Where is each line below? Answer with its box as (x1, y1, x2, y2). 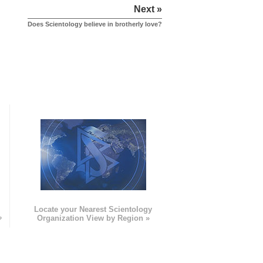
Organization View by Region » (36, 214, 150, 223)
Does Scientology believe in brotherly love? (28, 21, 162, 28)
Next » (134, 4, 162, 15)
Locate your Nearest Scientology (34, 205, 153, 214)
